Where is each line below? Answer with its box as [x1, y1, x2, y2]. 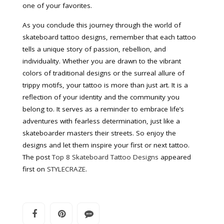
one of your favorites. [22, 1, 92, 10]
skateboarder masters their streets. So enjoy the [22, 128, 176, 137]
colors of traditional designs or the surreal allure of [22, 68, 184, 77]
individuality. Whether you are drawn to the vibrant [22, 56, 181, 65]
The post [22, 152, 52, 161]
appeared [158, 152, 191, 161]
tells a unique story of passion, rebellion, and [22, 44, 166, 53]
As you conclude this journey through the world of [22, 20, 181, 29]
